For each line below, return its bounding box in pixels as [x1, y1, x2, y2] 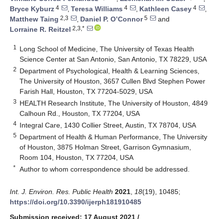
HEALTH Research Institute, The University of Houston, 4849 [20, 99, 208, 107]
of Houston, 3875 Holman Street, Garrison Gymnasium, [20, 143, 192, 151]
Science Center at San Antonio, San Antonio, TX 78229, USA [20, 55, 207, 63]
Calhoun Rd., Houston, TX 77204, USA [20, 109, 140, 117]
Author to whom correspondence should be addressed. [20, 165, 190, 173]
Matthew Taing [10, 15, 59, 23]
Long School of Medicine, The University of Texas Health [20, 44, 195, 53]
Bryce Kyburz [10, 5, 54, 13]
